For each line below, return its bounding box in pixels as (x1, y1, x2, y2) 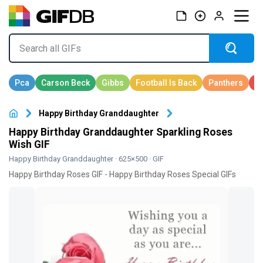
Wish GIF (9, 139, 50, 151)
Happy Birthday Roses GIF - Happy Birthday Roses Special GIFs (9, 170, 236, 180)
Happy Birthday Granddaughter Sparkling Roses (9, 126, 232, 139)
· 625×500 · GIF (113, 154, 164, 164)
